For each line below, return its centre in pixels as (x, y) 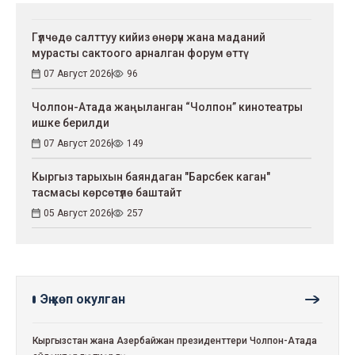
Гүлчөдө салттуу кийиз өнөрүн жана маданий (149, 38)
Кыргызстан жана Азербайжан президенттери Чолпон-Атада (175, 341)
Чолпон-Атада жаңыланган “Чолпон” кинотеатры (167, 107)
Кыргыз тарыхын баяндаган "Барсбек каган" (151, 177)
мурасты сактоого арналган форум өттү (137, 53)
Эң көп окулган (83, 300)
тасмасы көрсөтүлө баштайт (107, 193)
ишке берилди (71, 123)
